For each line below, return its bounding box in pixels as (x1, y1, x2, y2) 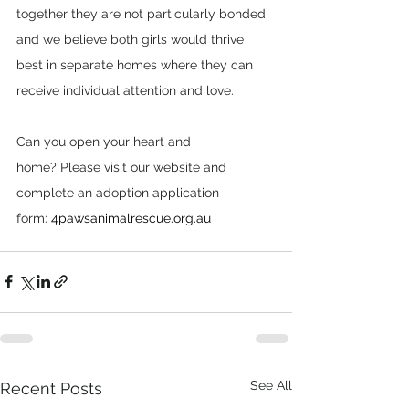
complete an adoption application (16, 184, 223, 200)
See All (250, 377, 292, 393)
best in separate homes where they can (16, 57, 257, 72)
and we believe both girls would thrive (16, 31, 247, 47)
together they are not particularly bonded (16, 5, 269, 21)
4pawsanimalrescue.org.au (51, 210, 211, 225)
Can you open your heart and (16, 133, 194, 149)
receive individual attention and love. (16, 82, 241, 98)
